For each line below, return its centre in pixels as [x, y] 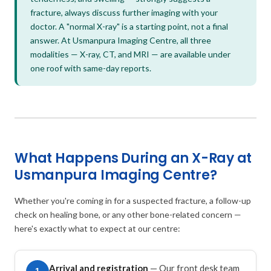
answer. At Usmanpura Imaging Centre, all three [121, 40]
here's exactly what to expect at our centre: [97, 228]
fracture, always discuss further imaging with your [124, 12]
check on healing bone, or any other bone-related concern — [128, 214]
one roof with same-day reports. [91, 68]
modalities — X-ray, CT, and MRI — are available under [130, 54]
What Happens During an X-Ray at [133, 158]
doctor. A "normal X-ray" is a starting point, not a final [129, 26]
